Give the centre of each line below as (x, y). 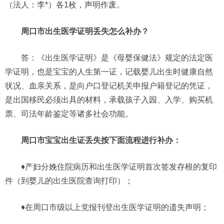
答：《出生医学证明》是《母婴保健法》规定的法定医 (117, 57)
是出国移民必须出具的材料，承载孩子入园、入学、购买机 (109, 99)
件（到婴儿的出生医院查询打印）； (69, 180)
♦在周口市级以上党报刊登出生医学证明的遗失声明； (115, 207)
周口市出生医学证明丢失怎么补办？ (85, 31)
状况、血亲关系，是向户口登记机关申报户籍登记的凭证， (109, 85)
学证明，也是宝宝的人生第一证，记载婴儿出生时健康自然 (109, 71)
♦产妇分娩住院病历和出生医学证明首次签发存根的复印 (119, 166)
